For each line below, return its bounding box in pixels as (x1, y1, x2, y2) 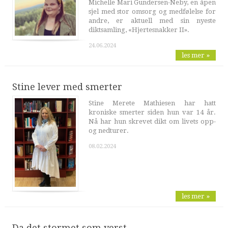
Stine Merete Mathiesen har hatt (88, 99, 216, 107)
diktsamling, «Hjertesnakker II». (88, 26, 189, 34)
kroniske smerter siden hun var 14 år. (88, 108, 216, 117)
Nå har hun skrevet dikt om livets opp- (88, 118, 216, 126)
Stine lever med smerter (12, 81, 122, 93)
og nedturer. (88, 127, 129, 135)
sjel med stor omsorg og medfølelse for (88, 8, 216, 16)
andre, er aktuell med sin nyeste (88, 17, 216, 25)
